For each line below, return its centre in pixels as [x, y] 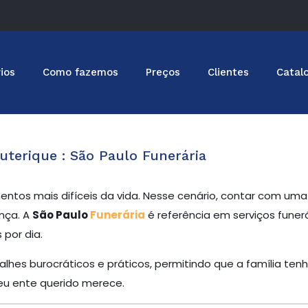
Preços [163, 72]
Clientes [228, 72]
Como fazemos [80, 72]
